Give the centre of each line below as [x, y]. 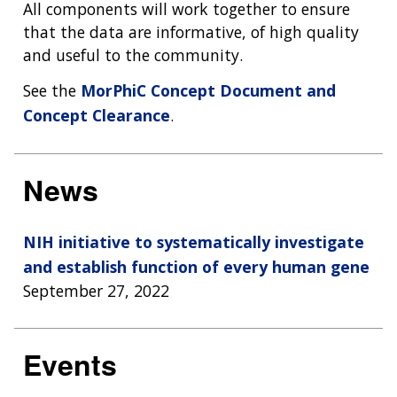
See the [52, 90]
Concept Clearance [97, 115]
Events [70, 365]
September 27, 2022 [96, 291]
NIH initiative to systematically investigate [194, 242]
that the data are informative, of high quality [191, 31]
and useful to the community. [133, 54]
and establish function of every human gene [196, 267]
